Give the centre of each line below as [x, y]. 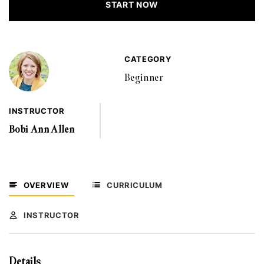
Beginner [144, 77]
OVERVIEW [46, 185]
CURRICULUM [135, 185]
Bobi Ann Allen [42, 129]
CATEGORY [148, 59]
